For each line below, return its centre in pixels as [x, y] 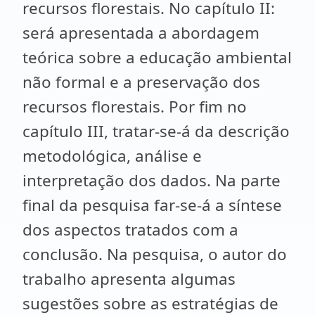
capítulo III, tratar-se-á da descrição [156, 131]
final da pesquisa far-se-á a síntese [152, 205]
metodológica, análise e [112, 156]
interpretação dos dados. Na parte [152, 180]
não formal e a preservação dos [141, 82]
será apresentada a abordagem [141, 33]
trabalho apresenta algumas [129, 279]
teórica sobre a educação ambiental [157, 57]
